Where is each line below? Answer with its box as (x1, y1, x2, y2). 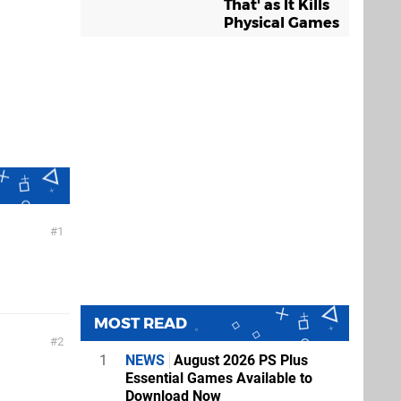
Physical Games (224, 13, 339, 31)
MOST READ (94, 313, 187, 332)
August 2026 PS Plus (170, 351, 308, 369)
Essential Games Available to (125, 369, 312, 387)
